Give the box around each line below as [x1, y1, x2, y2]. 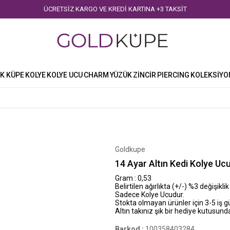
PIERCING [157, 70, 189, 79]
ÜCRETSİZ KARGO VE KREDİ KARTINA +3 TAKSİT [43, 5, 187, 13]
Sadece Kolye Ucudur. [115, 190, 184, 199]
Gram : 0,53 [115, 174, 151, 182]
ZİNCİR [133, 70, 156, 79]
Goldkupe [115, 145, 145, 154]
